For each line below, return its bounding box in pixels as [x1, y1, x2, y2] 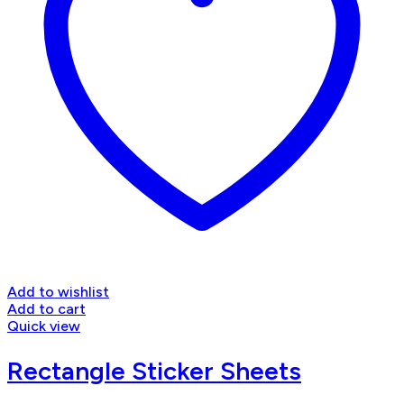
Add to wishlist [7, 282, 109, 300]
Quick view [7, 317, 80, 335]
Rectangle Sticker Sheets [7, 355, 301, 387]
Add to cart [7, 299, 86, 317]
